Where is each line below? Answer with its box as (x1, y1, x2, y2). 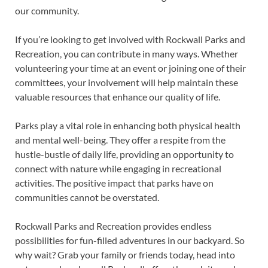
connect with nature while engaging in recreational (15, 163, 221, 175)
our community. (15, 5, 79, 17)
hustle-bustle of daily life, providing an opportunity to (15, 148, 234, 160)
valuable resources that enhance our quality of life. (15, 91, 220, 103)
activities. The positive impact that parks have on (15, 177, 214, 189)
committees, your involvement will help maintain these (15, 77, 238, 89)
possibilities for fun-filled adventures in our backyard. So (15, 234, 245, 246)
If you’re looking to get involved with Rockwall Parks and (15, 33, 245, 45)
